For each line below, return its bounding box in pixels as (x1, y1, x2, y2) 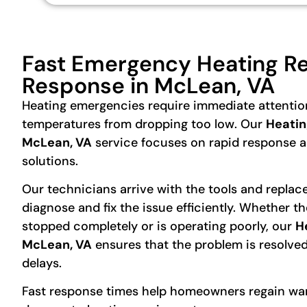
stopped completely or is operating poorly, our (22, 218, 295, 235)
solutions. (22, 152, 78, 169)
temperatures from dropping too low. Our (22, 115, 266, 132)
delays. (22, 255, 62, 272)
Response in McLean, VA (22, 71, 275, 100)
